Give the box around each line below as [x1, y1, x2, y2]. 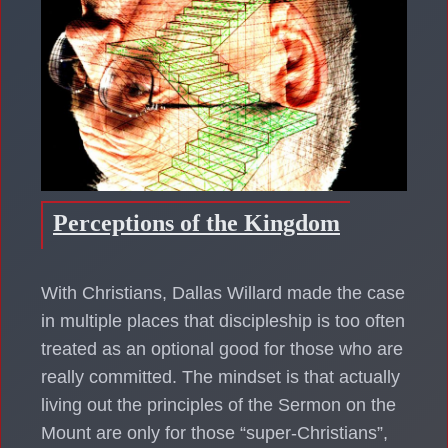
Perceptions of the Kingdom [53, 209, 340, 236]
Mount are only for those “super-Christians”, [41, 422, 388, 443]
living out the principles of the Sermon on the [41, 394, 396, 415]
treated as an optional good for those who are [41, 338, 403, 359]
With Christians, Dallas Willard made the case [41, 282, 405, 303]
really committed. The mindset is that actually [41, 366, 400, 387]
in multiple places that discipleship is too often [41, 310, 405, 331]
